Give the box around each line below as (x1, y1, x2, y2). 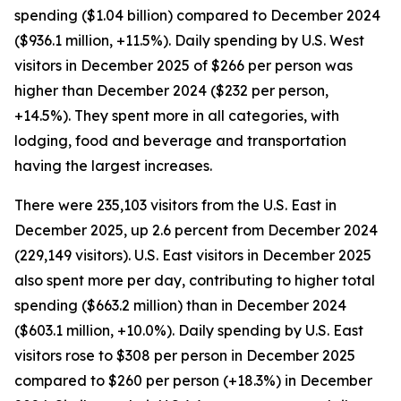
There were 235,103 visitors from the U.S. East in (14, 196, 337, 214)
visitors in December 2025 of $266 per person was (14, 56, 353, 74)
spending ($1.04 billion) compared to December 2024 (14, 6, 380, 24)
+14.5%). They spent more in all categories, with (14, 107, 339, 124)
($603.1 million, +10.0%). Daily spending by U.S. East (14, 321, 363, 339)
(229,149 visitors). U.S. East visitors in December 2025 (14, 246, 371, 264)
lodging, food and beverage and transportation (14, 132, 346, 149)
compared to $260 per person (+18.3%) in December (14, 371, 372, 389)
